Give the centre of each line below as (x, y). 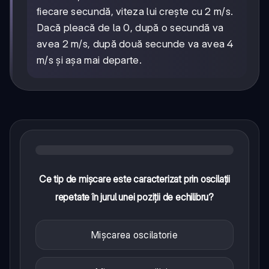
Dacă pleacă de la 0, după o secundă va (130, 28)
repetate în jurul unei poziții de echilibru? (134, 197)
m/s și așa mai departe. (89, 60)
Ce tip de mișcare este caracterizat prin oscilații (134, 179)
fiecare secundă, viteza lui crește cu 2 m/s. (135, 12)
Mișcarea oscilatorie (134, 235)
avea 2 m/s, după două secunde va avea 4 (135, 44)
